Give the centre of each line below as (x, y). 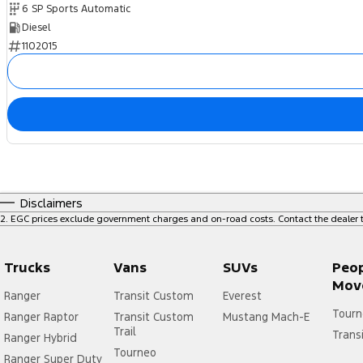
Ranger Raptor (41, 317)
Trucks (27, 268)
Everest (242, 296)
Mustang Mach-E (266, 317)
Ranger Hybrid (41, 338)
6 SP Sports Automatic (76, 9)
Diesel (36, 28)
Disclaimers (51, 203)
